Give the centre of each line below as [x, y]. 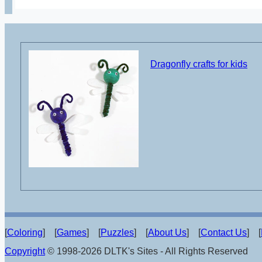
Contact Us [224, 232]
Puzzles [117, 232]
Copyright [25, 251]
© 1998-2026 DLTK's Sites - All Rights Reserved [146, 251]
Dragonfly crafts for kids [199, 64]
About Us [167, 232]
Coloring [25, 232]
